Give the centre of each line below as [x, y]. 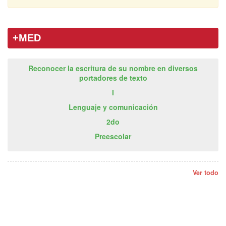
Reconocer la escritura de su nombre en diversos [113, 68]
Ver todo [206, 172]
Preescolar [113, 136]
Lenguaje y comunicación [113, 107]
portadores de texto [113, 77]
